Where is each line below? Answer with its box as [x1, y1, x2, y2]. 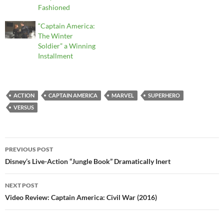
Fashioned [38, 3, 70, 12]
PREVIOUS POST [5, 145, 53, 153]
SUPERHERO [148, 92, 180, 99]
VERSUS [13, 104, 34, 111]
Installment [38, 51, 73, 60]
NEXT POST [5, 181, 38, 189]
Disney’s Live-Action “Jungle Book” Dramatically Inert [5, 157, 170, 166]
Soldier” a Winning [38, 41, 96, 50]
